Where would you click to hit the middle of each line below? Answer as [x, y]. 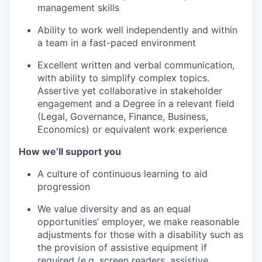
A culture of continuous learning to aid [123, 173]
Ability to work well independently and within [137, 30]
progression [64, 186]
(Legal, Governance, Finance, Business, [123, 116]
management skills [78, 7]
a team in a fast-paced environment [117, 42]
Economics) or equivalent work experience [132, 129]
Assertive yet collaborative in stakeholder [130, 90]
